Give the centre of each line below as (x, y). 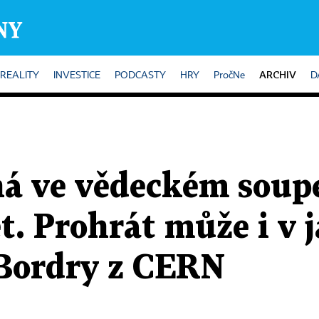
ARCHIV (278, 74)
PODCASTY (140, 75)
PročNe (229, 75)
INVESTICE (77, 75)
